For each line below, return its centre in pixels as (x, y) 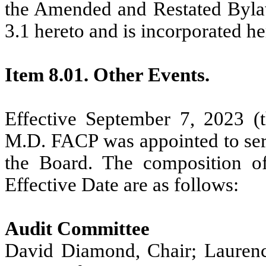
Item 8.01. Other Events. (107, 75)
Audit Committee (77, 228)
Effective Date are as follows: (122, 184)
